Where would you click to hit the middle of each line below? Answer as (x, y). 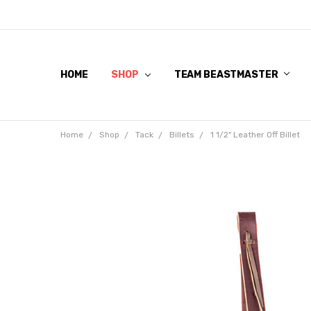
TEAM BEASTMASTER (227, 74)
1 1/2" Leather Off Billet (255, 134)
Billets (182, 134)
